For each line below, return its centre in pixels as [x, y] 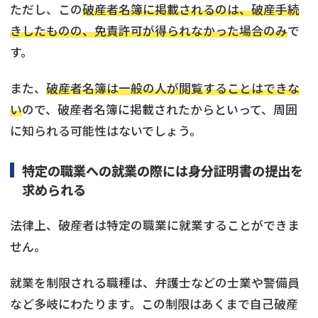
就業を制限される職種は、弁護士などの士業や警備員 [155, 282]
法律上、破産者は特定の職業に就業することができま [155, 225]
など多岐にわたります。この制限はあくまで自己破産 [154, 303]
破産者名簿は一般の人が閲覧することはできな [173, 88]
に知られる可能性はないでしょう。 [106, 130]
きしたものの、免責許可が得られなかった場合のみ [149, 30]
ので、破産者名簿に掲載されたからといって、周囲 [160, 109]
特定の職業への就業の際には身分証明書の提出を [162, 170]
